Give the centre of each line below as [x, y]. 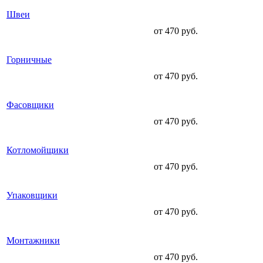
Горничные [29, 60]
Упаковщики [32, 195]
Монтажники [33, 241]
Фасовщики [30, 105]
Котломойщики [38, 150]
